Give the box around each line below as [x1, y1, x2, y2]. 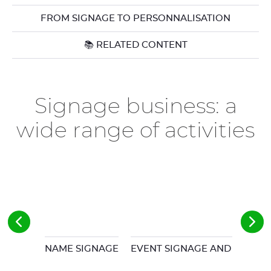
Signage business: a [34, 96, 237, 117]
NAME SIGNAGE [44, 244, 119, 253]
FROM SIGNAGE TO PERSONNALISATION [41, 14, 230, 23]
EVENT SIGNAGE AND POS [130, 244, 253, 253]
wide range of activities [16, 120, 255, 142]
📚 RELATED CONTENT [83, 41, 188, 50]
